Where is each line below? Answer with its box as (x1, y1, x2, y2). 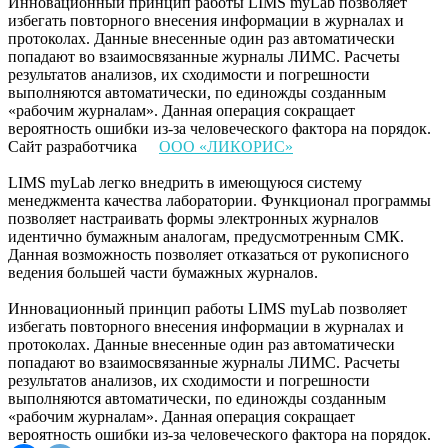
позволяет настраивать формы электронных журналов (8, 209, 379, 227)
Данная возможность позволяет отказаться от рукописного (8, 245, 409, 263)
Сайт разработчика (8, 137, 141, 155)
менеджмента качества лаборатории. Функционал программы (8, 191, 431, 209)
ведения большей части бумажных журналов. (8, 263, 318, 281)
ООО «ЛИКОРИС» (159, 137, 293, 155)
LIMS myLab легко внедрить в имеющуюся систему (8, 173, 362, 191)
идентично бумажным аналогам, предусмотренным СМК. (8, 227, 404, 245)
